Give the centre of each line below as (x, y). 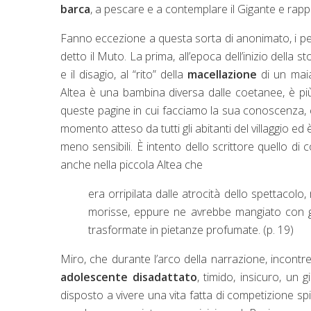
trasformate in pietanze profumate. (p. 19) (191, 229)
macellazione (222, 74)
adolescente (94, 277)
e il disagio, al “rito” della (124, 74)
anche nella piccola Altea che (132, 164)
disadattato (165, 277)
